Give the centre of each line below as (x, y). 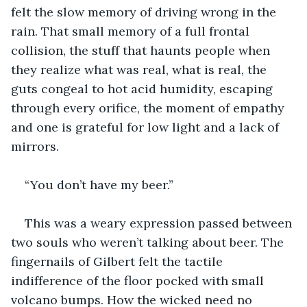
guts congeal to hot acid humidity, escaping (144, 88)
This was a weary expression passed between (160, 223)
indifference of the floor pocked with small (139, 280)
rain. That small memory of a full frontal (132, 31)
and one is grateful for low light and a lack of (147, 127)
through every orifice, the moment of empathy (149, 108)
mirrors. (35, 146)
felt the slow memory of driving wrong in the (145, 12)
